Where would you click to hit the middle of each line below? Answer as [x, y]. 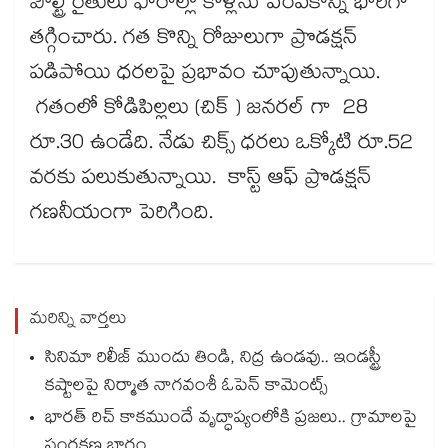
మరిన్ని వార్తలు [78, 321]
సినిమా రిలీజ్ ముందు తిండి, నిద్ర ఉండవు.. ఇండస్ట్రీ [213, 360]
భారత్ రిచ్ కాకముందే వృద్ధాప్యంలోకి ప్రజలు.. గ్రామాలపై [231, 420]
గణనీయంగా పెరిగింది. [124, 215]
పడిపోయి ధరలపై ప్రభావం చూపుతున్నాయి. [205, 75]
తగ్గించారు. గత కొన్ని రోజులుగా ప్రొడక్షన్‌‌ [193, 40]
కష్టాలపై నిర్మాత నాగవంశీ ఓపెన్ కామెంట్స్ [186, 388]
